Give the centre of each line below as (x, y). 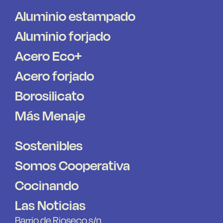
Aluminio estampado (75, 16)
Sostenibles (49, 145)
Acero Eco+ (48, 56)
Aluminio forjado (62, 36)
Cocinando (47, 185)
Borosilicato (49, 96)
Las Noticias (50, 205)
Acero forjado (54, 76)
